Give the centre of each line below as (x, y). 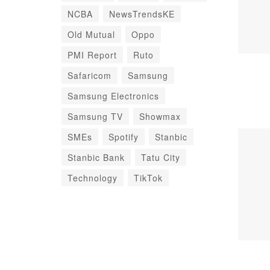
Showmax (160, 116)
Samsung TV (95, 116)
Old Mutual (91, 34)
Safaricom (89, 75)
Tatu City (161, 157)
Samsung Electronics (113, 96)
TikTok (148, 178)
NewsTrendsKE (142, 14)
